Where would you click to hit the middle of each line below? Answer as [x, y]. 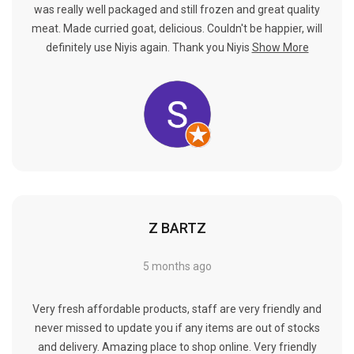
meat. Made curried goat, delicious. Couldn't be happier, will [177, 29]
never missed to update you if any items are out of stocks [177, 328]
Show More [280, 48]
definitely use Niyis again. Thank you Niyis [147, 48]
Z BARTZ [177, 228]
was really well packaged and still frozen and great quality [177, 10]
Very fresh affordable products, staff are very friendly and [177, 309]
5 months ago [177, 267]
